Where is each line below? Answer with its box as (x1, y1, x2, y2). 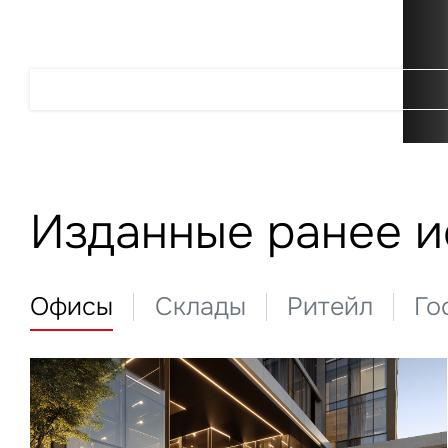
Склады (154, 291, 246, 324)
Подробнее (198, 79, 282, 100)
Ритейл (286, 291, 373, 324)
